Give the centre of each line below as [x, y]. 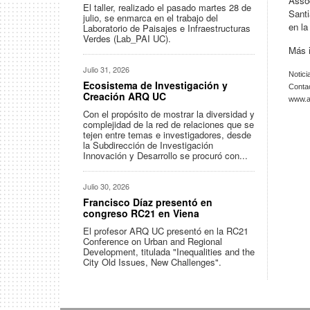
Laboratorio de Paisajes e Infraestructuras [167, 28]
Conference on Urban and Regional [153, 241]
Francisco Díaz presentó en [148, 202]
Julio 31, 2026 [106, 69]
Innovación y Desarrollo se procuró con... [165, 155]
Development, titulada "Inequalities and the [169, 252]
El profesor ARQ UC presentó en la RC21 [166, 231]
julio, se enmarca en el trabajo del [151, 18]
